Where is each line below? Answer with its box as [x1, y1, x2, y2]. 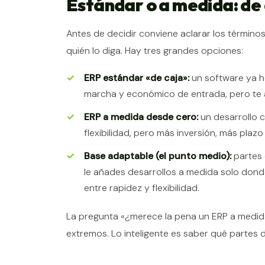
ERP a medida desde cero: [84, 111, 198, 124]
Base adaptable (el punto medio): [84, 150, 231, 163]
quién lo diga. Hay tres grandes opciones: [66, 44, 243, 57]
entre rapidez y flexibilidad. [84, 182, 199, 195]
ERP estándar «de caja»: [84, 72, 189, 85]
